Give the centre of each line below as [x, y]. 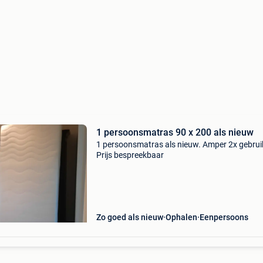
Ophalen [181, 217]
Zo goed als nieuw [129, 217]
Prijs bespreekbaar [130, 155]
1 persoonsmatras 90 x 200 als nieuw [214, 132]
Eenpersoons [224, 217]
